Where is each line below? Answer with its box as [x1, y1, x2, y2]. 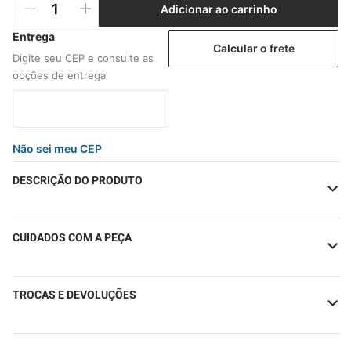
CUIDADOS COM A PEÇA [13, 230, 132, 247]
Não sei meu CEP [13, 142, 102, 156]
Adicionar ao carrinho [160, 2, 277, 16]
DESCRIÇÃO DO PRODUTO [13, 172, 143, 190]
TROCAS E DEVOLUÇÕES [13, 287, 136, 304]
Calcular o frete [212, 41, 295, 55]
